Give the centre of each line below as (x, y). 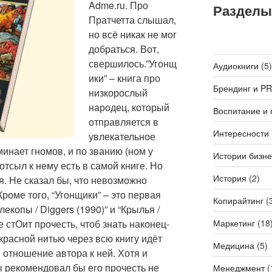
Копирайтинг (238, 200)
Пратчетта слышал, (132, 20)
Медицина (233, 245)
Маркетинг (234, 223)
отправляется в (124, 122)
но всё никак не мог (133, 35)
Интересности (241, 133)
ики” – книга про (124, 78)
